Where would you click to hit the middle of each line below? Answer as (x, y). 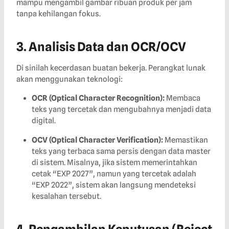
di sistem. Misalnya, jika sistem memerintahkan (114, 163)
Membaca (182, 98)
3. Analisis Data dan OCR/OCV (101, 47)
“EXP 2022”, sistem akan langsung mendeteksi (114, 185)
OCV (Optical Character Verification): (97, 140)
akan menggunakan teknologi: (70, 79)
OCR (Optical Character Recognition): (98, 98)
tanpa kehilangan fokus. (59, 14)
